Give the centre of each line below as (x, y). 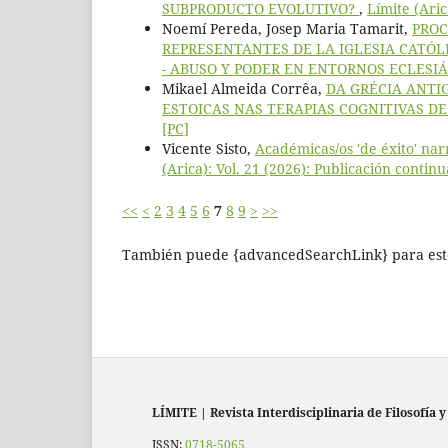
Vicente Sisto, (208, 148)
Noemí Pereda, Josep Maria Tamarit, (287, 28)
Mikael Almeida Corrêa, (244, 88)
